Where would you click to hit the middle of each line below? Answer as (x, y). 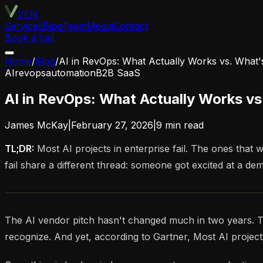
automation (71, 73)
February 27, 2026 (112, 125)
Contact (131, 26)
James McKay (36, 125)
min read (183, 125)
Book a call (30, 38)
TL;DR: (19, 148)
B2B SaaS (118, 73)
